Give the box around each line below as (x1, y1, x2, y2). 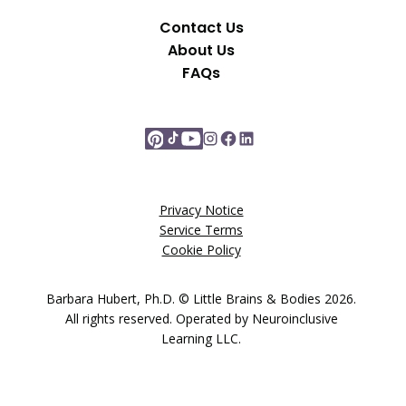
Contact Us (159, 17, 244, 39)
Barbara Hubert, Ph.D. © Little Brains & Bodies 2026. (46, 290, 356, 308)
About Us (168, 40, 235, 62)
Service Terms (159, 221, 243, 239)
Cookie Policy (161, 241, 241, 259)
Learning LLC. (161, 330, 241, 348)
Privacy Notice (159, 201, 244, 219)
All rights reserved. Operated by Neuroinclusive (64, 310, 338, 328)
